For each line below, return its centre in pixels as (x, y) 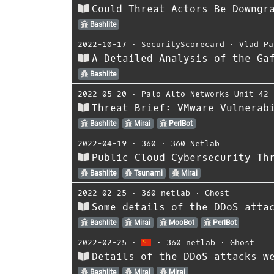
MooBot (180, 222)
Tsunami (148, 173)
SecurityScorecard (183, 44)
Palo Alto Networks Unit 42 (205, 94)
